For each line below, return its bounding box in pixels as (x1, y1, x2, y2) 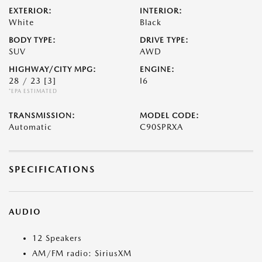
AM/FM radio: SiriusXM (32, 249, 132, 258)
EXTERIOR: (9, 6, 52, 15)
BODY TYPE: (9, 36, 56, 44)
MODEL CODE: (140, 111, 199, 120)
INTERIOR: (140, 6, 182, 15)
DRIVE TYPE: (140, 36, 189, 44)
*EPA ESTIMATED (9, 88, 57, 94)
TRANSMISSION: (9, 111, 75, 120)
